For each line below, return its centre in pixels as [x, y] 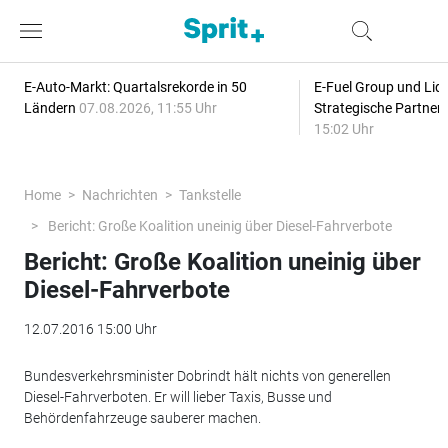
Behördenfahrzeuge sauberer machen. [142, 418]
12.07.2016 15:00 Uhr [90, 329]
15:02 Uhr [343, 129]
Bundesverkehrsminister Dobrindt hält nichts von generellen [207, 376]
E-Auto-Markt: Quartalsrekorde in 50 [135, 87]
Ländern [51, 108]
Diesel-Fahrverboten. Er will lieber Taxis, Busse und [177, 397]
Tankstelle [209, 195]
